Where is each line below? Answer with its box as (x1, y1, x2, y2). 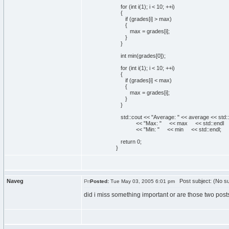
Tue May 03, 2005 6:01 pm (109, 178, 175, 184)
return (120, 139, 135, 145)
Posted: (90, 178, 109, 184)
